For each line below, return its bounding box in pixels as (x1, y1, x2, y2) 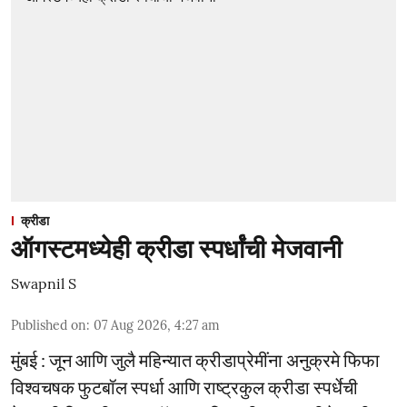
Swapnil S (11, 274, 76, 293)
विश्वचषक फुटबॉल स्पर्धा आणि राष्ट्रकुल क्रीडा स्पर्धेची (11, 376, 358, 398)
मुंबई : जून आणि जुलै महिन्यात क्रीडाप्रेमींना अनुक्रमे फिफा (11, 349, 380, 371)
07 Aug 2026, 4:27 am (94, 317, 220, 333)
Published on (11, 317, 86, 333)
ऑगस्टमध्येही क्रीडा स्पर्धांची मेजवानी (11, 233, 342, 265)
